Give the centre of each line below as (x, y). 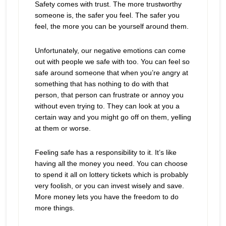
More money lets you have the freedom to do (106, 197)
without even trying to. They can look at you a (107, 106)
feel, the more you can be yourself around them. (111, 26)
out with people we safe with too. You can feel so (112, 62)
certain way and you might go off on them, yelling (113, 117)
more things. (54, 208)
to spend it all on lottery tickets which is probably (111, 175)
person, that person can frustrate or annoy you (109, 95)
